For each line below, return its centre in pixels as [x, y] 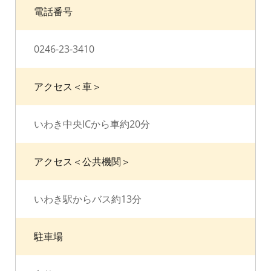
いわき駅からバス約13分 [88, 199]
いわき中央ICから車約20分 [92, 124]
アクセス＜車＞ [68, 87]
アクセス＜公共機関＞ [82, 162]
